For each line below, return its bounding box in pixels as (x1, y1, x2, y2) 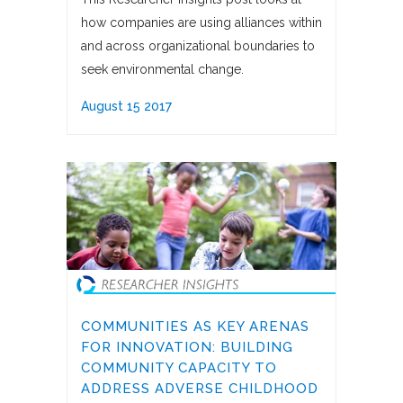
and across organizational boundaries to (81, 39, 315, 54)
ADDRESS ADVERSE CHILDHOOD (81, 381, 318, 398)
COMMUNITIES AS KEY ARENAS (81, 318, 309, 336)
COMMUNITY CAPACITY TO (81, 360, 277, 377)
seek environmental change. (81, 62, 244, 77)
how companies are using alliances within (81, 15, 322, 31)
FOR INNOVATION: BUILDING (81, 339, 293, 356)
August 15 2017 (81, 99, 172, 114)
